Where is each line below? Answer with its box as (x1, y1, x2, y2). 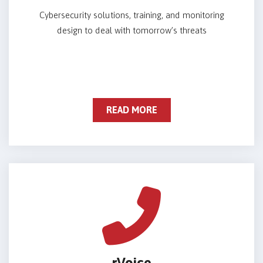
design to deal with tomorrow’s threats (56, 25, 207, 36)
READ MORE (106, 104, 157, 116)
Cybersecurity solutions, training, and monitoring (39, 10, 224, 21)
